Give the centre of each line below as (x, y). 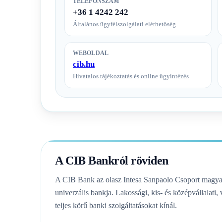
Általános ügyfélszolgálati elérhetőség (124, 24)
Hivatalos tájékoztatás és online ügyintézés (131, 76)
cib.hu (84, 64)
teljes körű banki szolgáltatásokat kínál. (116, 205)
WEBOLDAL (91, 53)
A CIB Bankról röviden (112, 160)
